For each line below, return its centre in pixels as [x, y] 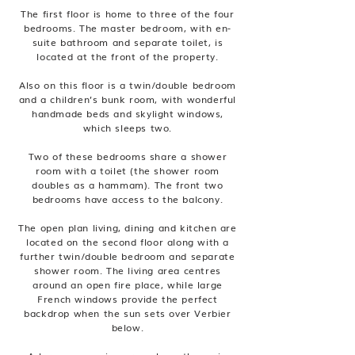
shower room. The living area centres [128, 270]
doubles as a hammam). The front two [128, 185]
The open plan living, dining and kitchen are [128, 227]
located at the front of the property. [128, 56]
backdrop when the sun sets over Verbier [128, 313]
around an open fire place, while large [128, 284]
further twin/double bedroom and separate [128, 256]
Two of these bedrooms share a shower [128, 156]
